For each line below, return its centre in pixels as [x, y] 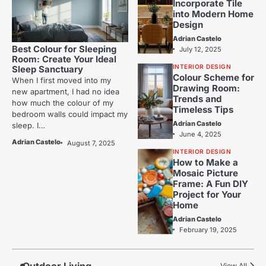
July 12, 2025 [200, 50]
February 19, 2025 [208, 230]
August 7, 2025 [91, 143]
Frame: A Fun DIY [210, 184]
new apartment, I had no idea [66, 92]
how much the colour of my [63, 103]
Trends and [197, 99]
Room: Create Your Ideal [64, 60]
